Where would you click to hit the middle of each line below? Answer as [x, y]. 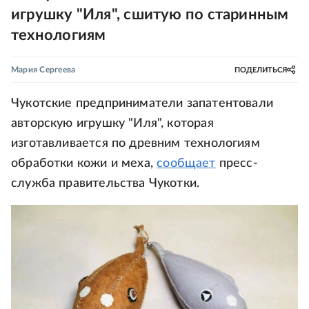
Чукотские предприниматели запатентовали [142, 103]
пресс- [237, 163]
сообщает [186, 163]
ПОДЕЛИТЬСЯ [261, 70]
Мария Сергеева [43, 70]
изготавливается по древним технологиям [136, 143]
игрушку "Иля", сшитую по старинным [150, 14]
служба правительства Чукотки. [106, 183]
